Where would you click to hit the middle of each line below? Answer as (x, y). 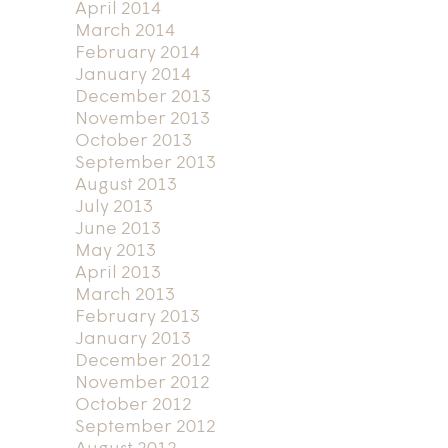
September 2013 (145, 163)
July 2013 (113, 207)
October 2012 (133, 405)
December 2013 (142, 97)
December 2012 (142, 361)
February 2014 (137, 53)
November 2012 (142, 383)
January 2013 (132, 339)
